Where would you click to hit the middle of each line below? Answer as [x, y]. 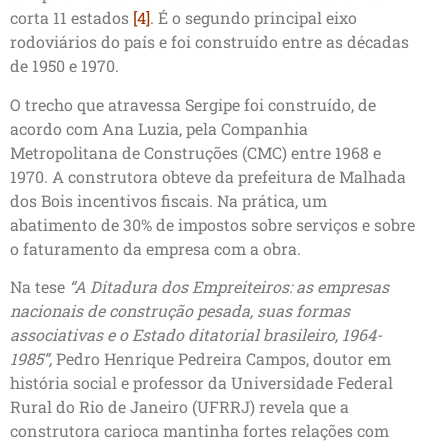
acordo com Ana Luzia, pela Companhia [159, 128]
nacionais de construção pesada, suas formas [180, 311]
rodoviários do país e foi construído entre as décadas [209, 42]
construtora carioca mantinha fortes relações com [199, 431]
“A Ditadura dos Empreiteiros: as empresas [229, 287]
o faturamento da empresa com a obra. [155, 248]
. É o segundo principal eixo [253, 18]
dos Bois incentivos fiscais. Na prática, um [168, 200]
